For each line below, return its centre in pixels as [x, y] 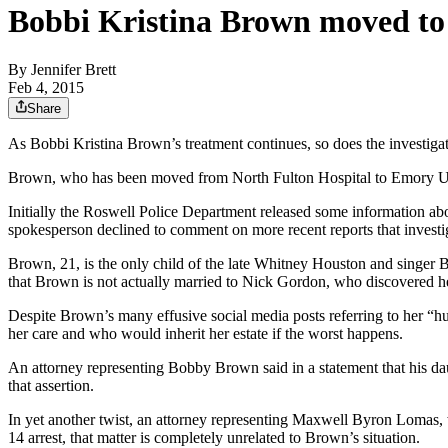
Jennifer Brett [73, 70]
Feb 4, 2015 [46, 88]
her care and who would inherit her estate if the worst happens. [205, 334]
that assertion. [51, 386]
